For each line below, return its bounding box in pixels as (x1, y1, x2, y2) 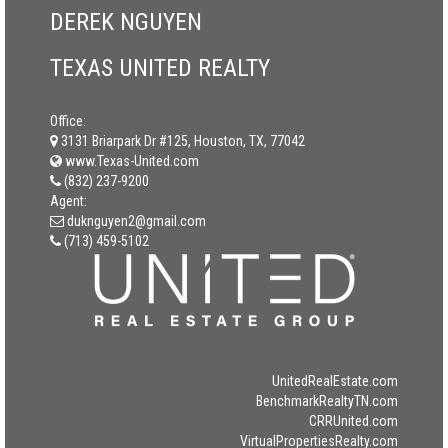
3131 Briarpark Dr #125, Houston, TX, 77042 (61, 133, 305, 149)
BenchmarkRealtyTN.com (256, 393, 398, 409)
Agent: (50, 193, 87, 209)
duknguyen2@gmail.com (67, 213, 206, 229)
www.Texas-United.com (62, 153, 199, 169)
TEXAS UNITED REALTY (50, 54, 270, 82)
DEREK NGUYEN (50, 8, 202, 36)
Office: (50, 113, 86, 129)
